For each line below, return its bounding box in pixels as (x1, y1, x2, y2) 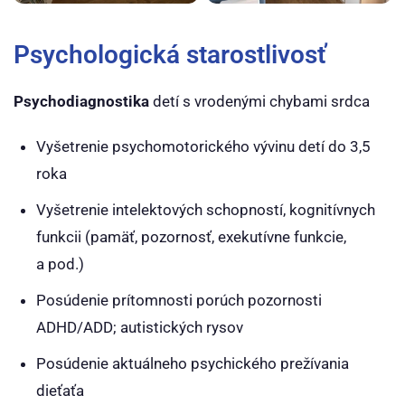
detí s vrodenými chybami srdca (149, 92, 370, 110)
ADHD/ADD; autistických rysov (36, 318, 243, 336)
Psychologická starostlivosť (14, 40, 326, 70)
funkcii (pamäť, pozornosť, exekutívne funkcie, (36, 228, 346, 246)
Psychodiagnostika (14, 92, 149, 110)
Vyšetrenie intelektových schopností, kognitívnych (36, 201, 375, 219)
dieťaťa (36, 381, 84, 400)
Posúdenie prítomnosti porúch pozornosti (36, 291, 322, 309)
